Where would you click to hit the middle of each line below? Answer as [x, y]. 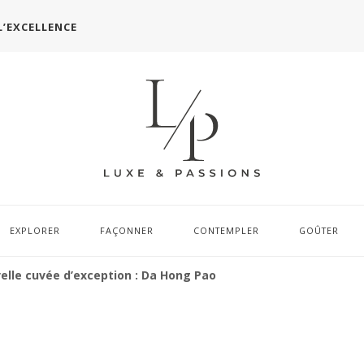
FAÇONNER [126, 231]
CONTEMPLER [226, 231]
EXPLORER [35, 231]
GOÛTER [318, 231]
